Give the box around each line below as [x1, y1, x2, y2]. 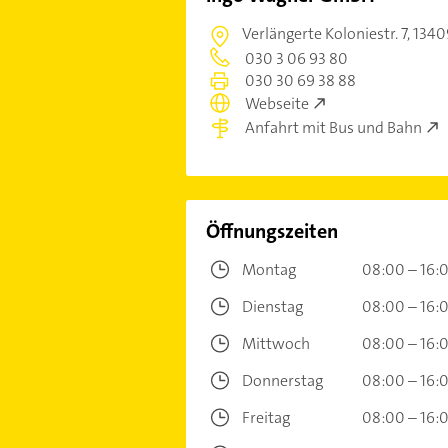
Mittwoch [241, 333, 310, 354]
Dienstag [241, 296, 303, 317]
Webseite [244, 93, 309, 115]
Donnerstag [241, 370, 323, 391]
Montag [241, 259, 296, 280]
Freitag [241, 407, 290, 428]
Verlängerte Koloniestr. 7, [241, 23, 413, 44]
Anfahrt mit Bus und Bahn [244, 116, 422, 138]
